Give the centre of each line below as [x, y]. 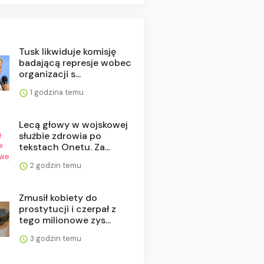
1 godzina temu [56, 92]
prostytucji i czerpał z [67, 209]
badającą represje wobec [75, 62]
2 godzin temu [55, 165]
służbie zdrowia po [60, 136]
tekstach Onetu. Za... [64, 147]
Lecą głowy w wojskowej [73, 124]
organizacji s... [49, 74]
